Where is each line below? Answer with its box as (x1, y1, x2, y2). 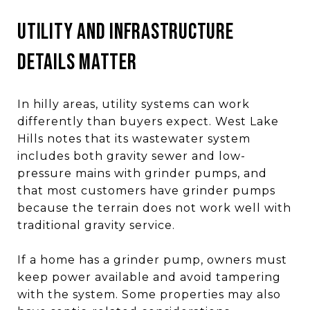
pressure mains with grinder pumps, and (17, 166, 267, 180)
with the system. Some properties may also (17, 287, 281, 301)
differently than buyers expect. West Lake (17, 114, 279, 128)
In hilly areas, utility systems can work (17, 97, 250, 111)
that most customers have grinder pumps (17, 183, 275, 197)
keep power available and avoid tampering (17, 270, 281, 284)
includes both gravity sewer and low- (17, 149, 246, 163)
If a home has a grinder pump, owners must (17, 253, 287, 266)
